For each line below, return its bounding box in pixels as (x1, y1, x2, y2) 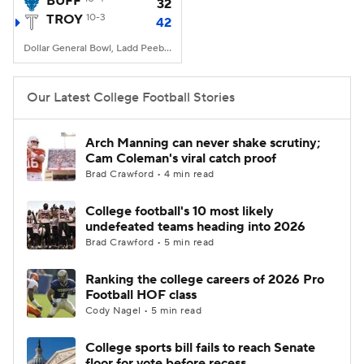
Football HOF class (85, 287, 197, 303)
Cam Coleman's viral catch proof (85, 150, 276, 167)
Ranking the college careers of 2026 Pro (85, 271, 324, 288)
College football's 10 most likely (85, 203, 274, 219)
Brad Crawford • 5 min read (85, 236, 214, 249)
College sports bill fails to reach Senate (85, 340, 315, 356)
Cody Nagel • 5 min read (85, 305, 202, 317)
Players (219, 26, 261, 42)
